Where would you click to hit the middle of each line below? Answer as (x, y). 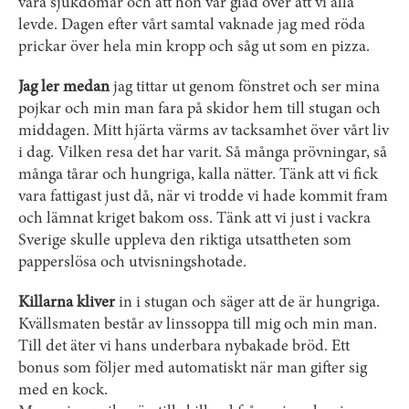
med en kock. (63, 391)
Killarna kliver (67, 303)
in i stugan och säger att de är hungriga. (247, 303)
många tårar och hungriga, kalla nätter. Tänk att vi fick (198, 175)
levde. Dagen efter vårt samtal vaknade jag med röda (192, 26)
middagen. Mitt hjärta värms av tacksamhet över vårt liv (204, 131)
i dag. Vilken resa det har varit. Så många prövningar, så (203, 153)
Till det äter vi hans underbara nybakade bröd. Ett (184, 347)
